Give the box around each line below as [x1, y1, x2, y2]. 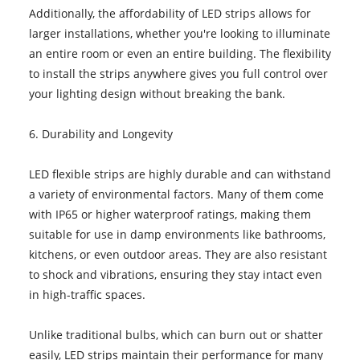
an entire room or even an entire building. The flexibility [28, 45, 331, 61]
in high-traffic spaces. [28, 286, 145, 302]
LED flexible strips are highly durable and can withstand [28, 166, 331, 182]
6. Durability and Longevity [28, 125, 173, 141]
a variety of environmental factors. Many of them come [28, 186, 324, 202]
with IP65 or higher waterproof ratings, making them [28, 206, 311, 222]
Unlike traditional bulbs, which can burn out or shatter [28, 326, 323, 342]
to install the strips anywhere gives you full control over [28, 65, 328, 81]
